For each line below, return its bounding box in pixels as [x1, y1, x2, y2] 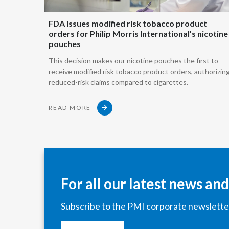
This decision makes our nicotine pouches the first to [49, 56, 218, 65]
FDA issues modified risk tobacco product [49, 18, 207, 28]
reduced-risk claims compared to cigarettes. [49, 77, 188, 86]
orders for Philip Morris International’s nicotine [49, 28, 228, 38]
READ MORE [49, 104, 91, 112]
